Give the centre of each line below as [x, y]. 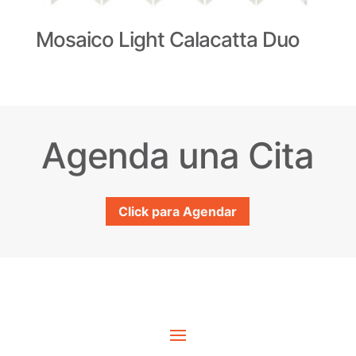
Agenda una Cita [178, 155]
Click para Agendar [178, 211]
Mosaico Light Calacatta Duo [167, 39]
